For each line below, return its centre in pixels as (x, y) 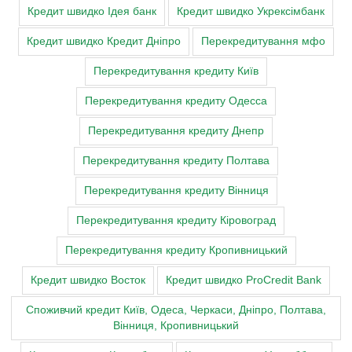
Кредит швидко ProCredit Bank (244, 280)
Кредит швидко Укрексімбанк (251, 12)
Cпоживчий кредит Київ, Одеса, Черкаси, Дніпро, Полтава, (176, 310)
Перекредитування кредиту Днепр (176, 131)
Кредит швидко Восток (88, 280)
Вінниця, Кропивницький (176, 326)
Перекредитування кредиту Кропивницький (176, 251)
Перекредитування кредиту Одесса (176, 101)
